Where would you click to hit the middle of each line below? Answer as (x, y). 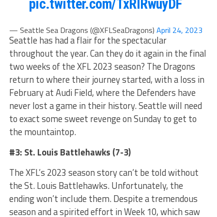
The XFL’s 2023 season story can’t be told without (104, 172)
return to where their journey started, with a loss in (107, 79)
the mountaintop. (42, 132)
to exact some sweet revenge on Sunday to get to (103, 118)
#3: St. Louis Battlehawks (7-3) (70, 152)
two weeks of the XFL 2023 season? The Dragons (102, 66)
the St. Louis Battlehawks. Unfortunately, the (96, 185)
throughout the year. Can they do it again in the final (108, 53)
